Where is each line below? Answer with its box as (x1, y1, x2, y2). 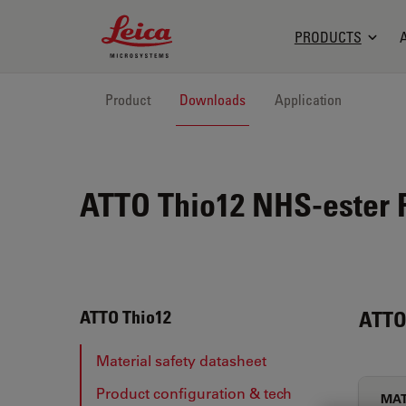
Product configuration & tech (96, 383, 292, 402)
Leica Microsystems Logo (101, 14, 274, 34)
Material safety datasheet (96, 351, 266, 370)
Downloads (179, 91, 246, 109)
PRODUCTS (294, 27, 362, 46)
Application (275, 91, 342, 109)
